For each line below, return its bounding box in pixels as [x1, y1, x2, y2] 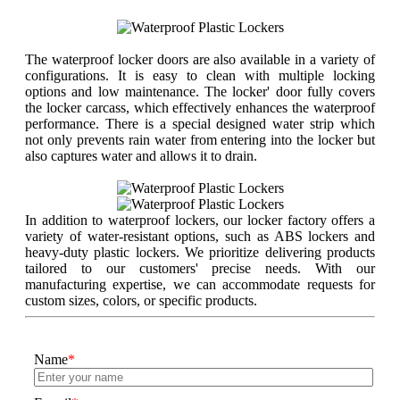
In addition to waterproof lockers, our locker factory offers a [25, 212, 375, 229]
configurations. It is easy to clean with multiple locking [25, 68, 375, 84]
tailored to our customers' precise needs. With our [25, 261, 375, 277]
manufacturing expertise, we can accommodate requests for [25, 277, 375, 293]
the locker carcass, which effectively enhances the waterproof [25, 100, 375, 116]
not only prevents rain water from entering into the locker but [25, 132, 375, 148]
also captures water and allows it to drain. [25, 148, 261, 164]
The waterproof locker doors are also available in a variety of [25, 52, 375, 68]
